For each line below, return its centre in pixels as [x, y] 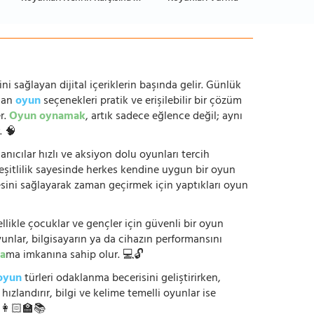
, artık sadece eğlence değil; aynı [164, 117]
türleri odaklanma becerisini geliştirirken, [121, 279]
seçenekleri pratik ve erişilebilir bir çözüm [141, 102]
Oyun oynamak [47, 117]
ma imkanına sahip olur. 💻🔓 [75, 256]
